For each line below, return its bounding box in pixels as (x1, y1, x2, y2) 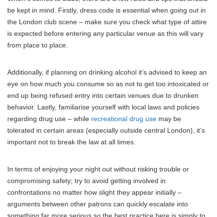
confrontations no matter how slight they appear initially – (7, 188, 182, 196)
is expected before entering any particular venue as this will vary (7, 29, 203, 37)
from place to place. (7, 41, 68, 49)
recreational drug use (91, 114, 156, 123)
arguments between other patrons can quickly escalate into (7, 200, 188, 208)
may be (156, 114, 181, 123)
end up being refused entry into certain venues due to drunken (7, 91, 199, 99)
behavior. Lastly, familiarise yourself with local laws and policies (7, 103, 200, 111)
